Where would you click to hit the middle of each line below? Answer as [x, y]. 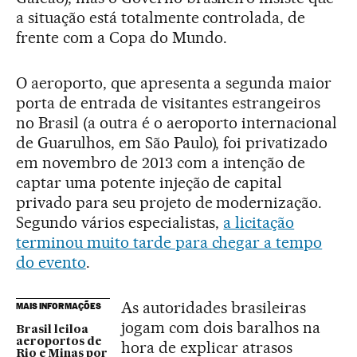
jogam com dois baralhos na [221, 327]
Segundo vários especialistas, [120, 222]
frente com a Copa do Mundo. [122, 37]
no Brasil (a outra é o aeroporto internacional [177, 122]
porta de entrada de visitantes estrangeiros [169, 102]
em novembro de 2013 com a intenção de [161, 162]
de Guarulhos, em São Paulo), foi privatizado [172, 142]
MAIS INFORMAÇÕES [59, 306]
